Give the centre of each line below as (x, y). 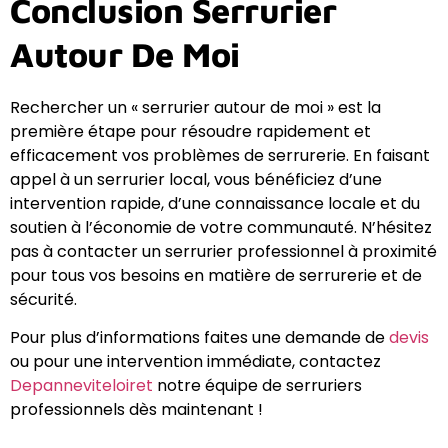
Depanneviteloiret (81, 386)
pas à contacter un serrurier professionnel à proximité (223, 251)
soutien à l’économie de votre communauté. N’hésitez (221, 227)
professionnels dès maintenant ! (136, 410)
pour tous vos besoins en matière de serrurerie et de (216, 275)
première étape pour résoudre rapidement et (190, 131)
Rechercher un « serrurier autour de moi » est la (195, 107)
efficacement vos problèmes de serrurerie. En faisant (220, 155)
